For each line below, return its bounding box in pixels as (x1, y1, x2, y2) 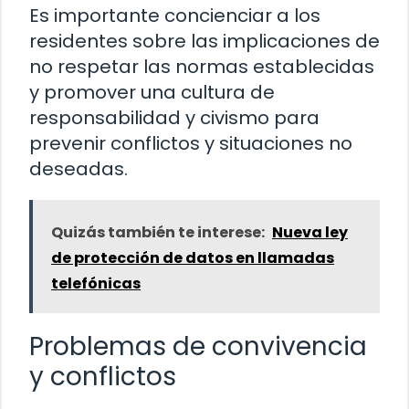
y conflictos (29, 359, 176, 395)
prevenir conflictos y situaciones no (29, 131, 352, 157)
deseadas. (29, 156, 128, 183)
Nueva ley (272, 222, 348, 244)
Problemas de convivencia (29, 329, 367, 365)
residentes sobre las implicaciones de (29, 28, 380, 55)
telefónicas (51, 273, 141, 295)
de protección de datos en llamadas (51, 247, 334, 269)
